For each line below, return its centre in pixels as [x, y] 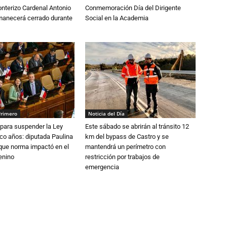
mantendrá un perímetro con [125, 147]
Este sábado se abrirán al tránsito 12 [137, 126]
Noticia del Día [106, 113]
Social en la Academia [117, 18]
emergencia [103, 167]
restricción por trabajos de [122, 157]
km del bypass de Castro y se [127, 137]
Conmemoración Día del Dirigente [133, 8]
